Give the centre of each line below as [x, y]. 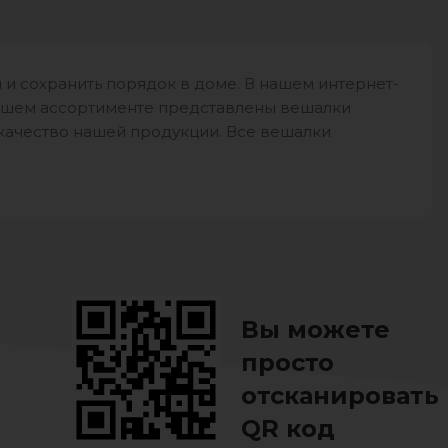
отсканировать [339, 396]
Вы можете [315, 330]
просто [287, 363]
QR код [287, 429]
